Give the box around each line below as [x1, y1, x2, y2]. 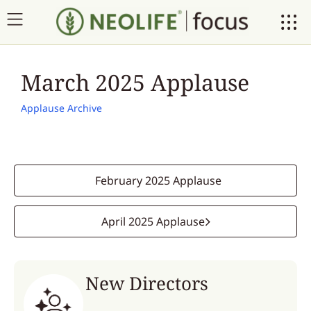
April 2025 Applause [101, 214, 205, 229]
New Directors [85, 271, 209, 296]
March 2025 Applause [21, 67, 249, 97]
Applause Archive [21, 101, 102, 115]
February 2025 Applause [95, 173, 221, 188]
